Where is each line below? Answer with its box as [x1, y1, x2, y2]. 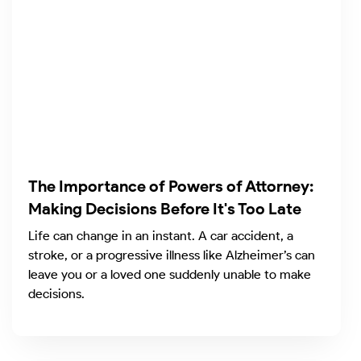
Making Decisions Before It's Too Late [28, 199, 301, 219]
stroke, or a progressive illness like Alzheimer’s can [28, 247, 315, 263]
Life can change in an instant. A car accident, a [28, 228, 293, 244]
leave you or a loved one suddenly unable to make [28, 267, 311, 283]
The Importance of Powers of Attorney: [28, 176, 313, 197]
